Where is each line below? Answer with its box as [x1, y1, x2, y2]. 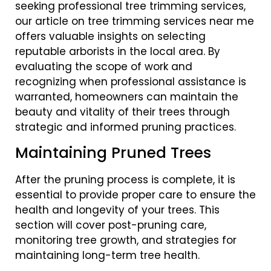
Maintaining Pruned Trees [15, 142, 211, 164]
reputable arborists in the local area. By [15, 44, 220, 59]
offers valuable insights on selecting [15, 29, 206, 44]
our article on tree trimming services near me [15, 14, 254, 28]
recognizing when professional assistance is [15, 74, 246, 89]
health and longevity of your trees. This [15, 203, 220, 218]
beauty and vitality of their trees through [15, 105, 230, 119]
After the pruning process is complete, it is [15, 172, 235, 188]
